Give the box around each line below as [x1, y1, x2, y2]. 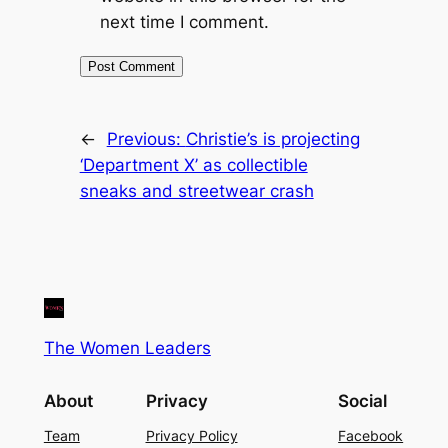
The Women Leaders [43, 337, 211, 358]
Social [338, 391, 388, 412]
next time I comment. [99, 11, 269, 32]
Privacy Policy [145, 427, 238, 445]
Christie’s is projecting [185, 128, 360, 149]
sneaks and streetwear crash [79, 180, 314, 201]
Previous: [106, 128, 186, 149]
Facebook [338, 427, 404, 445]
